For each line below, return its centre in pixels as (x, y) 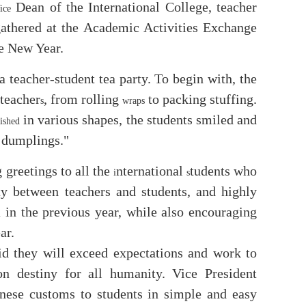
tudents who (223, 170)
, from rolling (83, 99)
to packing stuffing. (201, 99)
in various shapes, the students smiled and (138, 119)
